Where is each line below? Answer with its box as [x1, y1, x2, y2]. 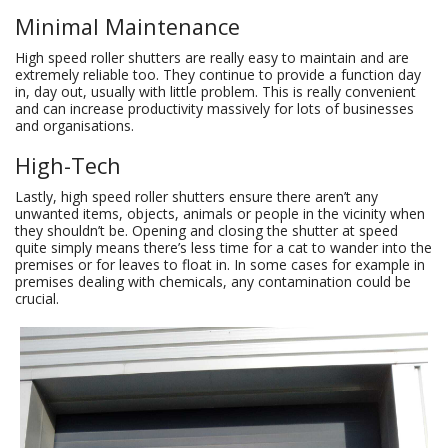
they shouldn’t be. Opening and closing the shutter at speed [15, 221, 398, 241]
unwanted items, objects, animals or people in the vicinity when [15, 204, 425, 224]
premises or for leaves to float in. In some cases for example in [15, 255, 425, 275]
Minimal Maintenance [15, 12, 240, 42]
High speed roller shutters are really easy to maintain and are [15, 48, 409, 68]
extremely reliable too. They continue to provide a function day [15, 65, 421, 85]
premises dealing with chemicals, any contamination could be [15, 272, 411, 292]
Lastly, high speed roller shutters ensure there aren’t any [15, 187, 378, 207]
